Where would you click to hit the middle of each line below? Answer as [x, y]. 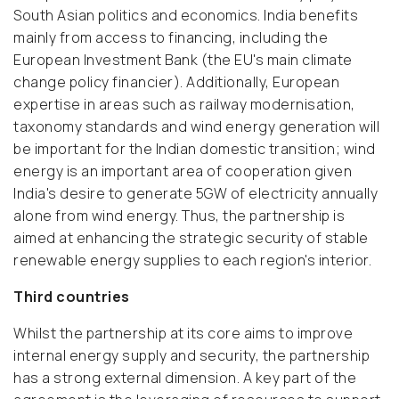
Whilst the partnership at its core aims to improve [183, 334]
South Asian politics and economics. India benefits [186, 16]
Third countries [72, 297]
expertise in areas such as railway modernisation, [184, 105]
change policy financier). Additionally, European [176, 82]
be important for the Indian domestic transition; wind [195, 149]
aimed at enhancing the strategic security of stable [191, 238]
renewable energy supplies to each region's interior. [192, 261]
